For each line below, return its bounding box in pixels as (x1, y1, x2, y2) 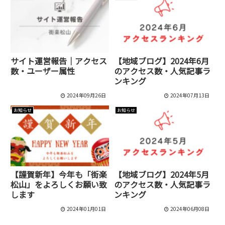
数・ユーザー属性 (11, 65, 75, 77)
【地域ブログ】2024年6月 (114, 55, 209, 67)
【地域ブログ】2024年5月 (114, 168, 209, 181)
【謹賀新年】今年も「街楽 (11, 168, 107, 181)
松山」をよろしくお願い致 (11, 178, 107, 191)
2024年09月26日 (66, 91, 106, 99)
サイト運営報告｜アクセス (11, 55, 107, 67)
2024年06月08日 (170, 204, 209, 212)
